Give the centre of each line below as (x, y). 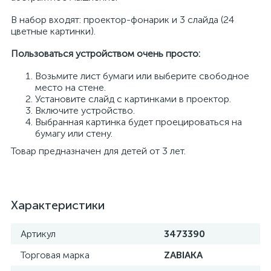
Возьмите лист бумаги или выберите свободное (142, 76)
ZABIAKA (183, 255)
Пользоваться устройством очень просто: (106, 54)
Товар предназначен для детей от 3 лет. (98, 151)
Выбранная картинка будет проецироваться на (139, 122)
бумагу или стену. (74, 133)
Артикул (38, 234)
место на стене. (70, 87)
